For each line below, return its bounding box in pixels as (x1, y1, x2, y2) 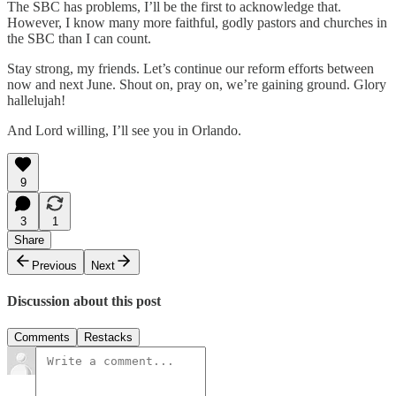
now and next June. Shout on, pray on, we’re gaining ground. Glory (7, 76, 386, 92)
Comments (14, 331, 70, 345)
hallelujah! (7, 92, 65, 108)
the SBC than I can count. (7, 30, 151, 46)
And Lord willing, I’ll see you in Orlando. (7, 122, 241, 138)
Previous (32, 258, 77, 272)
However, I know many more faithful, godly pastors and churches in (7, 14, 387, 30)
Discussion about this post (7, 293, 161, 308)
